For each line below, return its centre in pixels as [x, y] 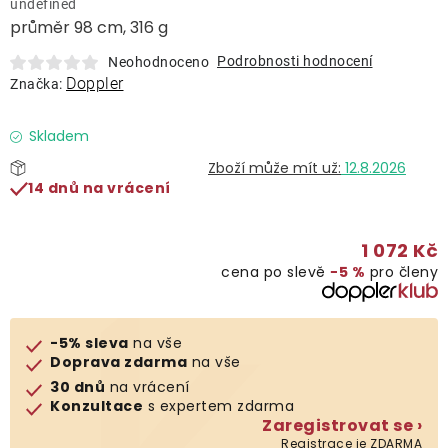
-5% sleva [89, 343]
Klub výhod [188, 375]
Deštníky [93, 129]
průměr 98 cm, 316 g [89, 27]
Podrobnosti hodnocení [295, 61]
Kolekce [91, 251]
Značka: [38, 84]
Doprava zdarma [118, 362]
